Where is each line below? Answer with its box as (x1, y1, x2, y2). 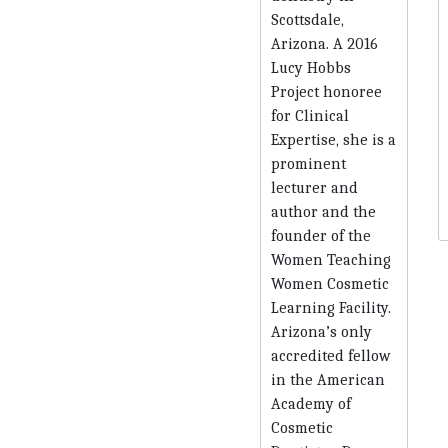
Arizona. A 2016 (270, 34, 378, 53)
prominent (270, 154, 346, 173)
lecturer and (270, 178, 358, 197)
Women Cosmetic (270, 274, 389, 293)
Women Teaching (270, 250, 391, 269)
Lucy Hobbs (270, 58, 351, 77)
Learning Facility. (270, 298, 391, 317)
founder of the (270, 226, 371, 245)
